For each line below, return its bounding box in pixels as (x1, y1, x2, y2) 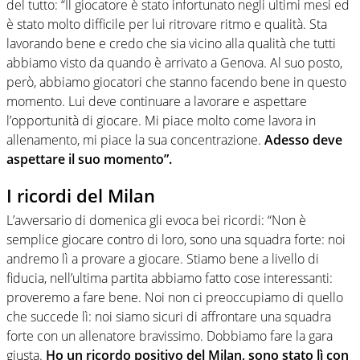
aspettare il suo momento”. (6, 150, 172, 169)
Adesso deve (261, 131, 342, 149)
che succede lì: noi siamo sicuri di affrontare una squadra (6, 307, 331, 325)
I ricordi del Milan (6, 183, 155, 208)
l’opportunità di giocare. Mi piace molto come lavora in (6, 112, 316, 130)
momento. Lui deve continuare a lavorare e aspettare (6, 92, 307, 111)
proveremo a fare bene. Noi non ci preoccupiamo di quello (6, 288, 343, 306)
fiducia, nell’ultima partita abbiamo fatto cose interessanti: (6, 268, 333, 287)
